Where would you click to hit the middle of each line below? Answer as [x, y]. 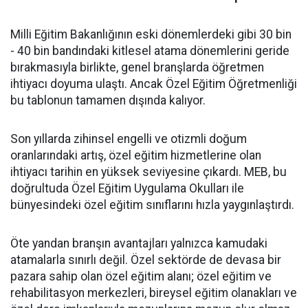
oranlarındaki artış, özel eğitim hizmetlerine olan [136, 155]
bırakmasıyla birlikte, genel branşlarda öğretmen [137, 67]
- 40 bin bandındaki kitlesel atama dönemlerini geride [150, 51]
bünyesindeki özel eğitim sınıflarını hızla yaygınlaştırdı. [152, 205]
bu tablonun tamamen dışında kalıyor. [108, 100]
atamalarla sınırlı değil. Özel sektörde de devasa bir [146, 260]
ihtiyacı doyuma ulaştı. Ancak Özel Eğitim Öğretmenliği [154, 84]
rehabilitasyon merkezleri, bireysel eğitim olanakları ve [154, 293]
